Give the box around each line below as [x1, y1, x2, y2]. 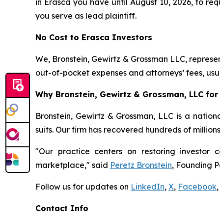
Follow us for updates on [35, 182, 131, 192]
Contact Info [35, 203, 88, 214]
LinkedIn [131, 182, 165, 192]
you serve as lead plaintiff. [35, 11, 137, 21]
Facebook [178, 182, 217, 192]
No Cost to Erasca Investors [35, 32, 152, 43]
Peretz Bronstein [110, 160, 172, 170]
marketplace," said [35, 160, 110, 170]
